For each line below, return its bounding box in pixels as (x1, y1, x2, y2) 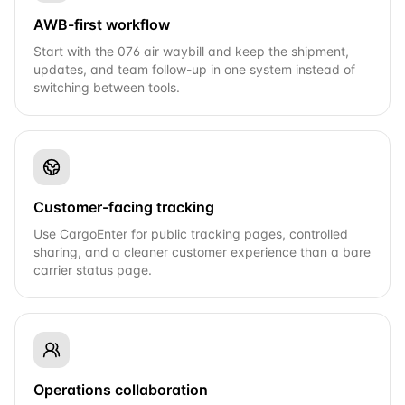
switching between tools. (33, 80, 180, 95)
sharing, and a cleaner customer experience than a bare (33, 244, 371, 259)
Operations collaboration (33, 381, 208, 399)
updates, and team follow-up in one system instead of (33, 61, 355, 77)
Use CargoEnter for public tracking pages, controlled (33, 226, 348, 241)
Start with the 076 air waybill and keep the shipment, (33, 43, 349, 59)
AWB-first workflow (33, 15, 170, 33)
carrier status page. (33, 262, 152, 278)
